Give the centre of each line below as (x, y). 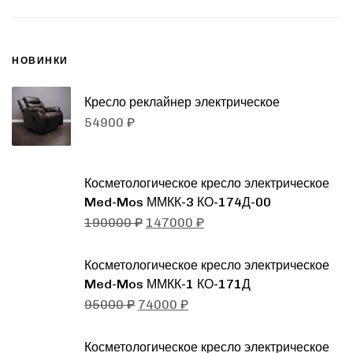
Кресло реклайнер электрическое (182, 102)
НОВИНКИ (40, 61)
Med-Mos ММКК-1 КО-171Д (167, 284)
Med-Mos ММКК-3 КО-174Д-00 (178, 203)
